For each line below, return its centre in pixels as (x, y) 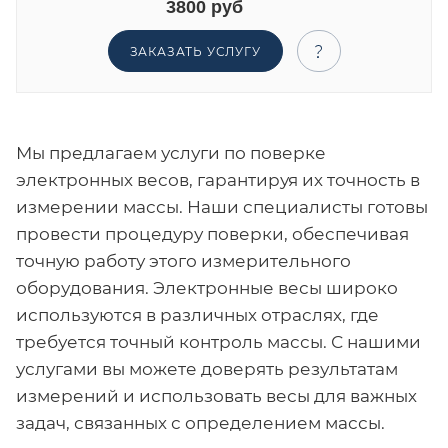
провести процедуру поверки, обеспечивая (212, 234)
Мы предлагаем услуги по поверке (171, 153)
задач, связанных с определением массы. (200, 423)
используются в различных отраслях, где (197, 315)
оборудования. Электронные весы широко (207, 288)
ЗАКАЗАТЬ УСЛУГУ (195, 51)
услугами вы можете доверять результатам (207, 369)
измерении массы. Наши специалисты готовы (222, 207)
